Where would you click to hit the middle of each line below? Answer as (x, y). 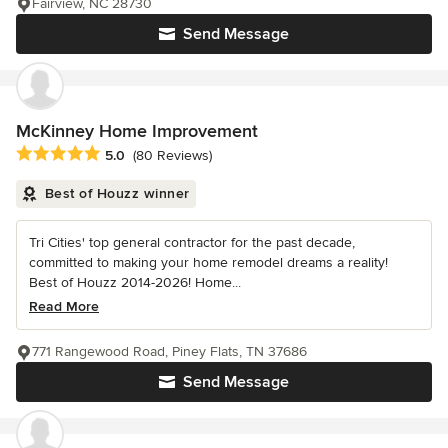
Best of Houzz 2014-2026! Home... (135, 283)
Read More (64, 307)
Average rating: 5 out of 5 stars (122, 154)
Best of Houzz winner (117, 194)
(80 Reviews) (172, 156)
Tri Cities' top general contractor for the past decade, (192, 243)
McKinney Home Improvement (137, 130)
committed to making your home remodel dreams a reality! (208, 263)
